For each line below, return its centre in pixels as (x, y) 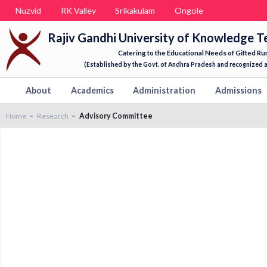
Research (52, 116)
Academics (92, 91)
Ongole (189, 10)
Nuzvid (28, 10)
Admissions (238, 91)
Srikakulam (135, 10)
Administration (164, 91)
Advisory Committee (116, 116)
